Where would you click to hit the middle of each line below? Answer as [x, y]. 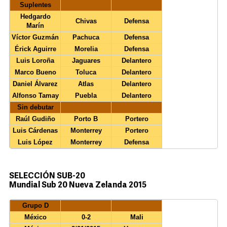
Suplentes [35, 5]
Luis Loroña [35, 61]
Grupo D [35, 206]
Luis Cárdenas [35, 131]
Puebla [86, 96]
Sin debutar [35, 107]
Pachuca [86, 37]
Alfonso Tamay [35, 96]
